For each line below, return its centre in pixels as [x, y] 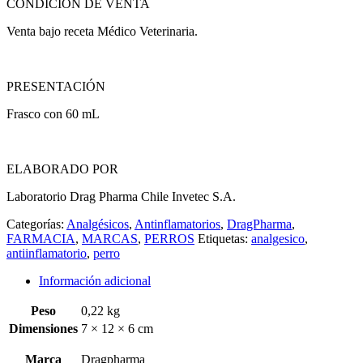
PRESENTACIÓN [56, 86]
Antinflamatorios [177, 224]
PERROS [169, 238]
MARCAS [110, 238]
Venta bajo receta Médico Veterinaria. [102, 31]
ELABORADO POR [62, 169]
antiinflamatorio [47, 253]
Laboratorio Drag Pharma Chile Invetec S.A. [121, 196]
